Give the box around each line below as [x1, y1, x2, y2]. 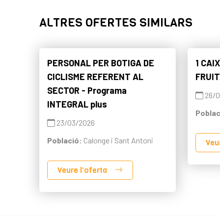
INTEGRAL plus [47, 99, 107, 110]
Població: [47, 136, 83, 145]
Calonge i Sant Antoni [83, 136, 153, 145]
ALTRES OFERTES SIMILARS [39, 15, 192, 30]
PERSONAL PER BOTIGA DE [47, 57, 154, 68]
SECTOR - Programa [47, 85, 127, 96]
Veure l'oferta [57, 165, 109, 175]
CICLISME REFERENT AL [47, 71, 143, 82]
